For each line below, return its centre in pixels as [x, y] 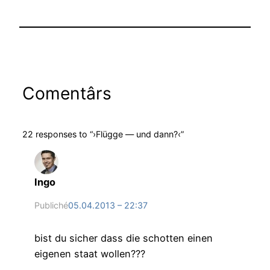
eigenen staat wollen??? [89, 254]
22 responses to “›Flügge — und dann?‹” [103, 134]
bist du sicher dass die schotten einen [123, 238]
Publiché [51, 205]
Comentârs [67, 94]
